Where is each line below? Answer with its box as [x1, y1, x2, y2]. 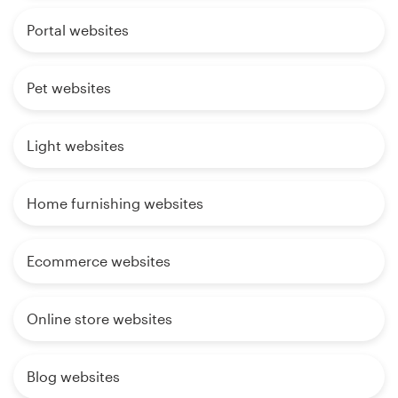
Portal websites [27, 20, 129, 38]
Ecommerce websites [27, 251, 171, 269]
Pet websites [27, 78, 111, 96]
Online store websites [27, 309, 172, 327]
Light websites [27, 136, 124, 154]
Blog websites [27, 367, 120, 385]
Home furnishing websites [27, 194, 203, 211]
